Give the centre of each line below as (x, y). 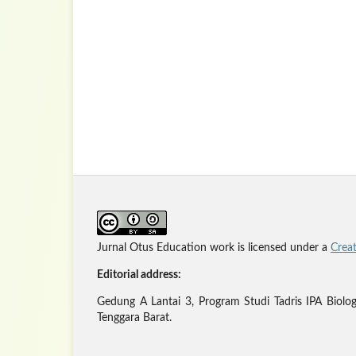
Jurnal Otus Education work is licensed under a (214, 248)
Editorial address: (139, 275)
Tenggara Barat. (134, 318)
